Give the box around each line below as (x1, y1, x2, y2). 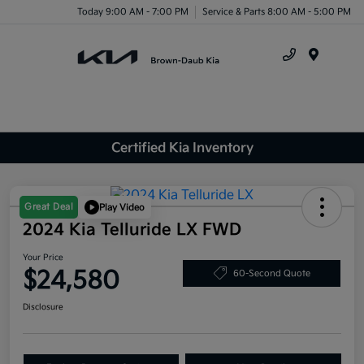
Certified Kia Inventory (110, 140, 253, 156)
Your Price (23, 253, 63, 263)
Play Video (99, 201, 145, 213)
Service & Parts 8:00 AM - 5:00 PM (202, 6, 351, 17)
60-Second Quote (232, 267, 310, 279)
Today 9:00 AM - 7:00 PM (77, 6, 188, 17)
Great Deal (24, 201, 73, 213)
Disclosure (23, 302, 63, 313)
